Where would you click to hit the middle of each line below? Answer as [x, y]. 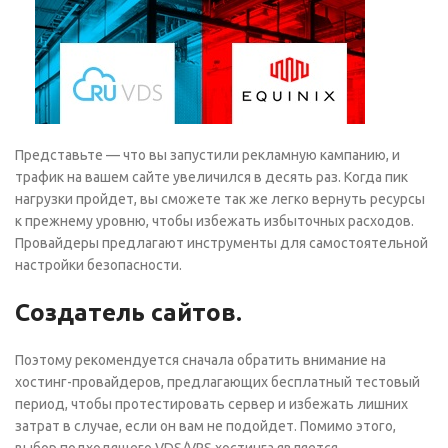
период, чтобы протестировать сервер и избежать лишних [211, 403]
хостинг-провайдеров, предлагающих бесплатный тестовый [217, 381]
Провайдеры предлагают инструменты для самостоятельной [221, 242]
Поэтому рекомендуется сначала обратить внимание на [200, 359]
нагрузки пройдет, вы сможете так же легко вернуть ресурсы [220, 198]
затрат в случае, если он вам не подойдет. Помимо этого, [205, 425]
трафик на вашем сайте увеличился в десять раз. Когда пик [211, 176]
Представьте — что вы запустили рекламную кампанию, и [207, 154]
